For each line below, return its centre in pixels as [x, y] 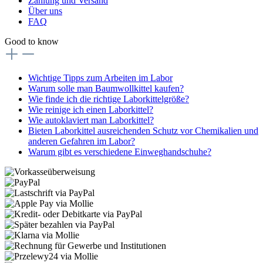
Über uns [45, 11]
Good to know [32, 41]
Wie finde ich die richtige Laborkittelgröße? [109, 99]
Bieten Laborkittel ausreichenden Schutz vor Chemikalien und [143, 130]
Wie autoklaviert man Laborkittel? [91, 120]
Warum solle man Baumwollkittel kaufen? [106, 88]
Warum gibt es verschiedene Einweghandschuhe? [120, 151]
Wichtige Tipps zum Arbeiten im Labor [100, 77]
